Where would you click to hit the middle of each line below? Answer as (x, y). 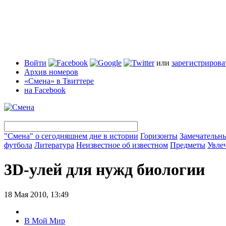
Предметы (188, 145)
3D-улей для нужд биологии (104, 170)
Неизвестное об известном (122, 145)
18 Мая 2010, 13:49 (36, 194)
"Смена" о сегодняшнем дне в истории (71, 136)
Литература (54, 145)
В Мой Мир (45, 220)
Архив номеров (51, 72)
